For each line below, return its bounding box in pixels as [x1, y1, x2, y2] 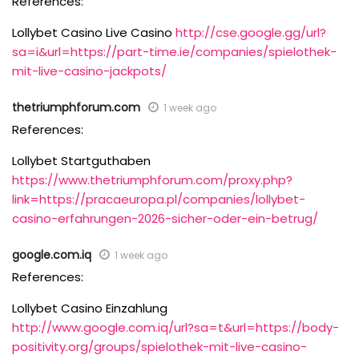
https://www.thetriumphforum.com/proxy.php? [12, 171, 292, 188]
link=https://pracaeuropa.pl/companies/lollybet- [12, 190, 305, 208]
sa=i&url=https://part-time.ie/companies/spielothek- [12, 42, 337, 60]
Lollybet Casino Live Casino [12, 23, 175, 41]
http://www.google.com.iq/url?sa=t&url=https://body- [12, 318, 339, 336]
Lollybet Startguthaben [12, 151, 151, 169]
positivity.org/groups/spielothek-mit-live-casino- [12, 337, 307, 355]
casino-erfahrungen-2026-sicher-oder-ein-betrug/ [12, 209, 318, 227]
